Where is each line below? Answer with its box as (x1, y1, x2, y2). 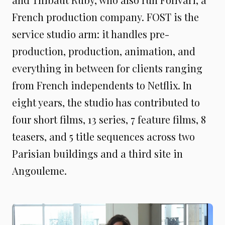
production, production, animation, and (12, 44, 195, 58)
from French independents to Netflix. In (12, 78, 192, 92)
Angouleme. (12, 164, 67, 177)
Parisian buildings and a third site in (12, 147, 183, 160)
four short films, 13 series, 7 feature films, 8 (12, 113, 206, 126)
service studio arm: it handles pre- (12, 27, 169, 41)
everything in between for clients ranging (12, 61, 202, 75)
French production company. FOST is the (12, 10, 199, 24)
